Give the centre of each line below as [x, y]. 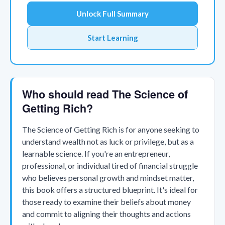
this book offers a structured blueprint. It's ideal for [110, 189]
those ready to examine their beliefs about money [106, 201]
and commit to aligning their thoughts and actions [106, 213]
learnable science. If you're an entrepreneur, [96, 153]
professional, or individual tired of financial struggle [110, 165]
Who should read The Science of [105, 94]
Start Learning [113, 37]
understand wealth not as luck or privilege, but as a [108, 141]
